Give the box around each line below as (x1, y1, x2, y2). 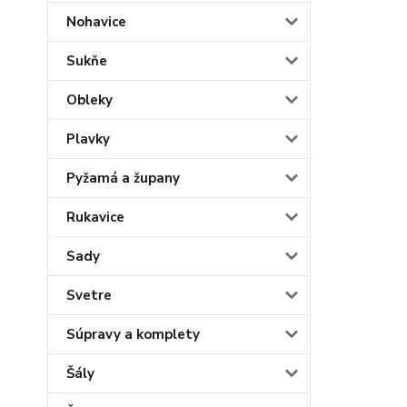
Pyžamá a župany (66, 168, 180, 187)
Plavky (66, 129, 110, 148)
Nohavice (66, 12, 126, 31)
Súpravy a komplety (66, 324, 200, 343)
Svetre (66, 285, 112, 304)
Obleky (66, 90, 113, 109)
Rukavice (66, 207, 124, 226)
